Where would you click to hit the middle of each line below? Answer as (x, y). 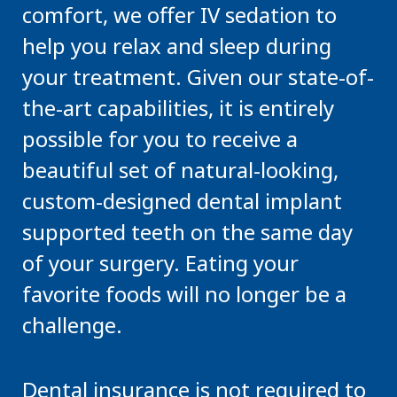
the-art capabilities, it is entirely (178, 108)
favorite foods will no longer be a (184, 294)
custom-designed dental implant (182, 201)
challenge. (72, 325)
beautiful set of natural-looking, (180, 170)
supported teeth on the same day (187, 232)
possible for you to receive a (160, 139)
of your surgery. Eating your (160, 263)
